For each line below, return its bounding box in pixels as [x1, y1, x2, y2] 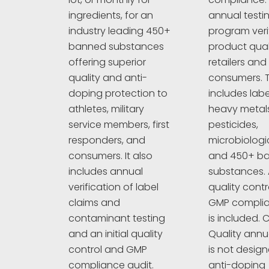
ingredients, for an [68, 8, 153, 23]
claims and [68, 196, 120, 210]
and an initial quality [68, 227, 163, 241]
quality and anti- [68, 71, 147, 85]
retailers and [208, 55, 267, 69]
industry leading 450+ [68, 24, 171, 38]
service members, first [68, 118, 169, 132]
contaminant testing [68, 211, 165, 226]
